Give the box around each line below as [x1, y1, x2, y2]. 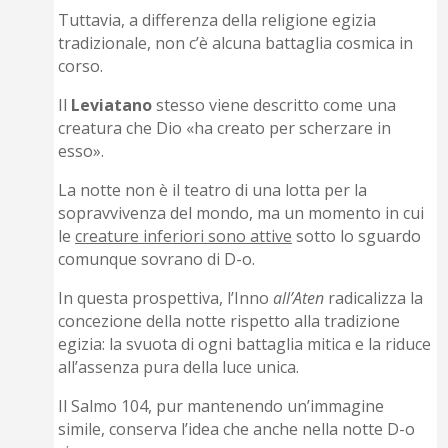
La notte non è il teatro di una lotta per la [58, 179, 368, 202]
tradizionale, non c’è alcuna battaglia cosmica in [58, 32, 414, 55]
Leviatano [71, 94, 153, 117]
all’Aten [273, 287, 325, 310]
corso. [58, 55, 104, 78]
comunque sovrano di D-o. [58, 248, 256, 271]
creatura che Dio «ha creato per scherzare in [58, 117, 392, 140]
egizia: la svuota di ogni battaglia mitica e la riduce [58, 333, 432, 356]
